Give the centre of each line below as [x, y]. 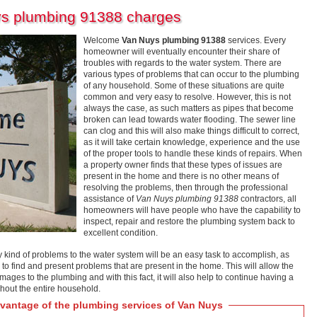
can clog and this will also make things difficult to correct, [191, 131]
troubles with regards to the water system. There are [183, 63]
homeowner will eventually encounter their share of [181, 52]
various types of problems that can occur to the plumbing [191, 74]
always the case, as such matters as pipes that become [189, 108]
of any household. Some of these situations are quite [184, 86]
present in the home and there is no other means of [181, 176]
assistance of [110, 199]
